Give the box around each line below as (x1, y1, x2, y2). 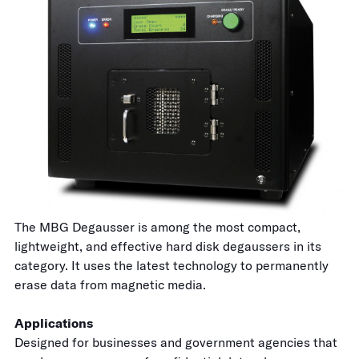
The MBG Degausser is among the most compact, (14, 219, 301, 236)
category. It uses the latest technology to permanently (14, 257, 329, 274)
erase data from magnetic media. (14, 276, 206, 293)
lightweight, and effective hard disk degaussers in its (14, 238, 321, 255)
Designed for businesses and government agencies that (14, 334, 337, 351)
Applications (14, 315, 93, 332)
